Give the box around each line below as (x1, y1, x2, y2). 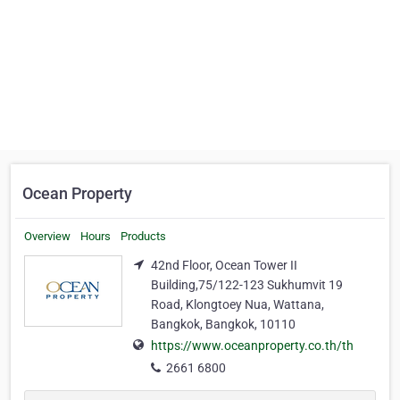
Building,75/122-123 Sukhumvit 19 (151, 278, 343, 292)
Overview (24, 229, 71, 243)
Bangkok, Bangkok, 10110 (151, 317, 296, 331)
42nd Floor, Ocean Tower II (151, 258, 297, 272)
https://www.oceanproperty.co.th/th (151, 338, 354, 354)
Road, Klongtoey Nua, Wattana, (151, 297, 324, 312)
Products (121, 229, 166, 243)
